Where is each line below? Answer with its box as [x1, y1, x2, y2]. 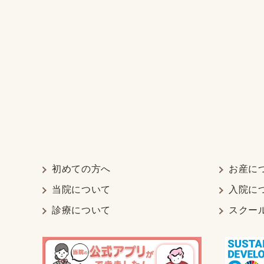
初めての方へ [52, 164, 111, 174]
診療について [52, 205, 111, 216]
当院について [52, 184, 111, 195]
